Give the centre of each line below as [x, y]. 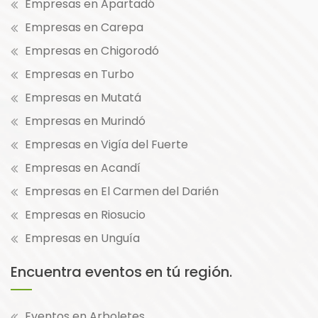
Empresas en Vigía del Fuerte [106, 145]
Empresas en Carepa [84, 28]
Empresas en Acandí [83, 168]
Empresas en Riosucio [85, 215]
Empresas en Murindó [85, 121]
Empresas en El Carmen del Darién [122, 192]
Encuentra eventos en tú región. [121, 272]
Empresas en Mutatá [83, 98]
